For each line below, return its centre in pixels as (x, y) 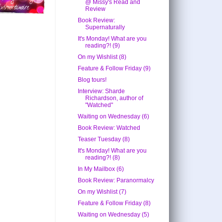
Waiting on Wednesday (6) (113, 117)
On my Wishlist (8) (102, 57)
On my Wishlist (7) (102, 192)
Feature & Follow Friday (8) (114, 203)
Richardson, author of (114, 98)
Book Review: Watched (109, 128)
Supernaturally (105, 28)
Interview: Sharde (101, 91)
